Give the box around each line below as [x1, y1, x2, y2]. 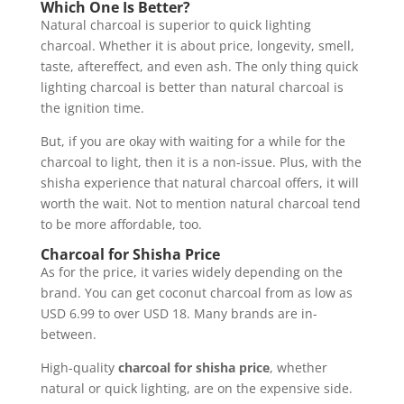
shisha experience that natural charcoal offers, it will [40, 174, 359, 192]
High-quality [40, 359, 118, 377]
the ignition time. [40, 99, 148, 117]
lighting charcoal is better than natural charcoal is [40, 78, 344, 96]
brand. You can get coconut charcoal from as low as [40, 284, 353, 302]
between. [40, 326, 100, 344]
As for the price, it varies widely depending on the [40, 263, 343, 281]
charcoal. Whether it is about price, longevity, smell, [40, 37, 354, 55]
